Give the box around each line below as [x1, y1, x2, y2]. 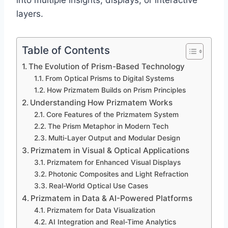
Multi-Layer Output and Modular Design [48, 134, 180, 142]
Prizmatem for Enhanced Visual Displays [46, 158, 181, 167]
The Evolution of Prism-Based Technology [28, 62, 185, 72]
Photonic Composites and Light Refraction [48, 170, 188, 179]
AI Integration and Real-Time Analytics [48, 218, 176, 226]
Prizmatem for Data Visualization [46, 206, 155, 215]
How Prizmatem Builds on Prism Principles [46, 86, 186, 95]
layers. [16, 9, 43, 19]
